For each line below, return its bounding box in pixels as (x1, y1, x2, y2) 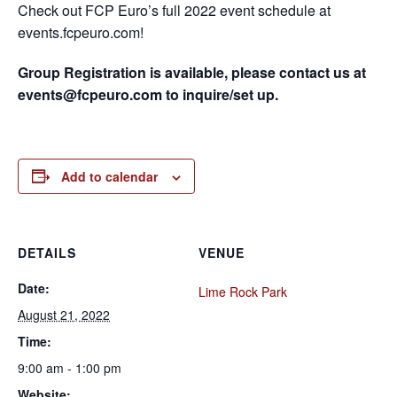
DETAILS (18, 243, 76, 261)
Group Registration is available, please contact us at (18, 61, 366, 82)
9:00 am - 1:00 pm (18, 358, 121, 377)
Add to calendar (61, 167, 158, 185)
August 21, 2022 (18, 305, 110, 323)
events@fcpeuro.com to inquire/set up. (18, 83, 278, 105)
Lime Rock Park (198, 282, 287, 300)
